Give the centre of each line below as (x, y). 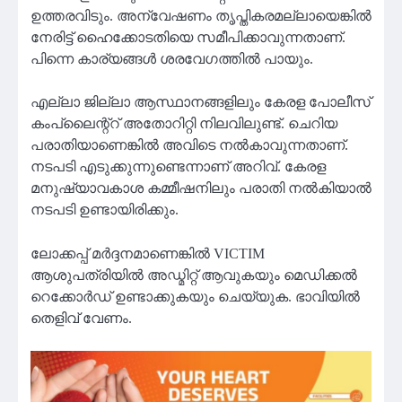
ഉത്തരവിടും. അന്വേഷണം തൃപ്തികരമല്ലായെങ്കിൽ (201, 16)
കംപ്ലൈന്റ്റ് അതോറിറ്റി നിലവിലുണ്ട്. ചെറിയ (184, 124)
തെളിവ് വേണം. (81, 318)
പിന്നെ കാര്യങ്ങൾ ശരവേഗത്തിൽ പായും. (172, 59)
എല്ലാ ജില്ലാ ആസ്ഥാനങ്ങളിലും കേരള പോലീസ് (201, 102)
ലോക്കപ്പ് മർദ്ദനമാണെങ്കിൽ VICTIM (148, 253)
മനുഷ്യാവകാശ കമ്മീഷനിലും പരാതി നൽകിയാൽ (201, 188)
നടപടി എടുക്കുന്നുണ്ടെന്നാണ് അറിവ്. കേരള (178, 167)
